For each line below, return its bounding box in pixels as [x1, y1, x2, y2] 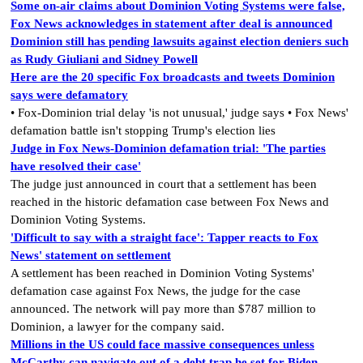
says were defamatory [11, 88, 128, 102]
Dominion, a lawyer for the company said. [11, 320, 224, 334]
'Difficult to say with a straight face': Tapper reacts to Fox [11, 231, 318, 245]
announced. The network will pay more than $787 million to [11, 302, 316, 316]
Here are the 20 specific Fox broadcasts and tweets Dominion [11, 70, 335, 84]
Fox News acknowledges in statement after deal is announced [11, 17, 332, 31]
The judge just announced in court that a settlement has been [11, 177, 317, 191]
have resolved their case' [11, 160, 141, 173]
